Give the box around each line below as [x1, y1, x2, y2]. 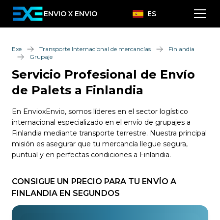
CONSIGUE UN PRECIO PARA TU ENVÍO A [12, 177, 176, 186]
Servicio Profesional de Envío [12, 67, 195, 82]
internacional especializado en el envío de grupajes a [12, 118, 191, 127]
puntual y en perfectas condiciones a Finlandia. [12, 150, 171, 159]
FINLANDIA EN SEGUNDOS [12, 189, 120, 198]
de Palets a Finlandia [12, 83, 143, 97]
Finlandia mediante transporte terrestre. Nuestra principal [12, 129, 207, 137]
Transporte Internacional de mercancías [39, 45, 151, 53]
